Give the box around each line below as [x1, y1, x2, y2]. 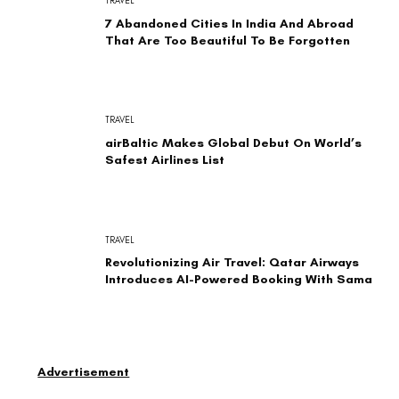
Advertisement [37, 363, 130, 379]
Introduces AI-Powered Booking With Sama [104, 272, 372, 288]
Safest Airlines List [104, 151, 224, 167]
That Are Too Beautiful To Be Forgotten [104, 32, 350, 48]
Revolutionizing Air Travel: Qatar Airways [104, 255, 359, 271]
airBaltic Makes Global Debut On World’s [104, 134, 362, 151]
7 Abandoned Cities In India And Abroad [104, 15, 354, 31]
